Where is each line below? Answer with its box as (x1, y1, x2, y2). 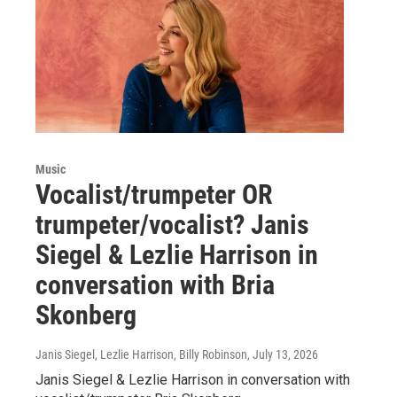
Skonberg (35, 299, 136, 331)
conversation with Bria (35, 269, 275, 300)
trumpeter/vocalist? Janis (35, 208, 309, 240)
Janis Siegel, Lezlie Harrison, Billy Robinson (35, 346, 247, 362)
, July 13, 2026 (247, 346, 318, 362)
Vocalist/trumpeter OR (35, 178, 273, 210)
